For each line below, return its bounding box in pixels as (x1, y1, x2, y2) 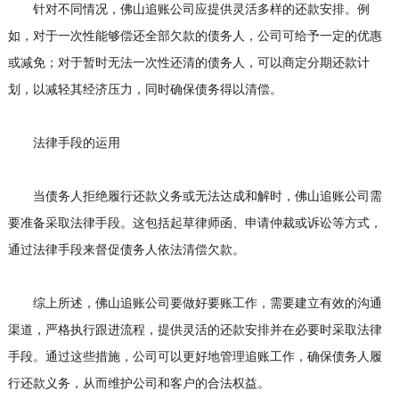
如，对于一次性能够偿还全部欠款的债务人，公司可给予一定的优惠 (7, 28, 382, 44)
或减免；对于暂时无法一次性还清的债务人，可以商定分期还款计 (7, 55, 370, 70)
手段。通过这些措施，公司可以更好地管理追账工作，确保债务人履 (7, 349, 382, 364)
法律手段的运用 (7, 135, 120, 151)
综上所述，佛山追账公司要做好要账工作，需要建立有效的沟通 (7, 296, 382, 311)
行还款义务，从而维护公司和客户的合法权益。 (7, 376, 270, 391)
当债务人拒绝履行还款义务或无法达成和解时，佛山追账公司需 (7, 189, 382, 204)
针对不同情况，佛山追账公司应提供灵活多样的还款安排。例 (7, 2, 370, 17)
